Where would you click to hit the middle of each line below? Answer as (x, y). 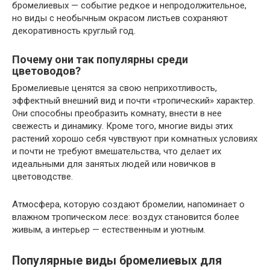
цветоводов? (46, 71)
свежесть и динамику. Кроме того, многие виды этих (122, 126)
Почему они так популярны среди (100, 60)
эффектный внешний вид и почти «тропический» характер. (133, 101)
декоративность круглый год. (74, 31)
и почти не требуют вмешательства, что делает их (117, 152)
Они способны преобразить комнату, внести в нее (117, 114)
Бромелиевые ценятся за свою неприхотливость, (115, 88)
